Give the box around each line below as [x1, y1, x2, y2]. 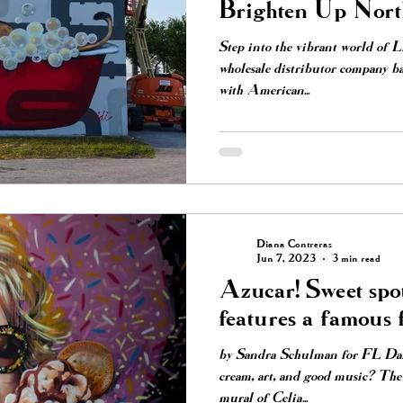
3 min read [332, 253, 381, 264]
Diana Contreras [256, 238, 332, 250]
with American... [219, 84, 309, 99]
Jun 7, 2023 [256, 253, 316, 264]
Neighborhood [219, 27, 363, 53]
